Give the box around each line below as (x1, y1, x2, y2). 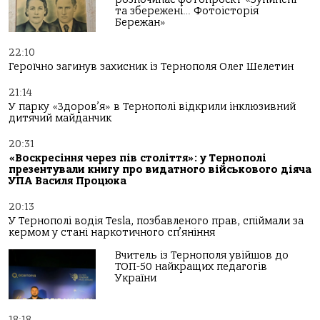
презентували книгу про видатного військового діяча (9, 164, 311, 176)
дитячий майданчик (9, 112, 111, 125)
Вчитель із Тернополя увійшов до (115, 249, 289, 262)
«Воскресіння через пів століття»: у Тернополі (9, 152, 266, 165)
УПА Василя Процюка (9, 175, 126, 188)
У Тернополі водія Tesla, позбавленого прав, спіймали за (9, 215, 304, 228)
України (115, 272, 157, 285)
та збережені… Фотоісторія (115, 5, 259, 18)
